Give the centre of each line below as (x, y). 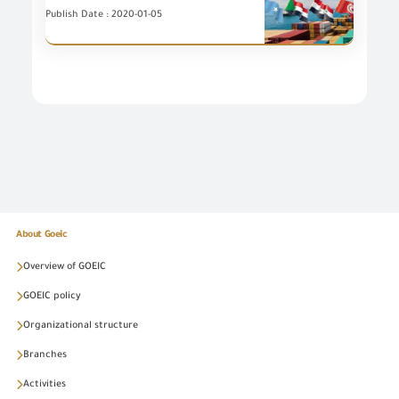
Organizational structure (81, 326)
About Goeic (42, 235)
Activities (45, 385)
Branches (45, 355)
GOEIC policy (52, 297)
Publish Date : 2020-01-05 (104, 15)
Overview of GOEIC (65, 267)
